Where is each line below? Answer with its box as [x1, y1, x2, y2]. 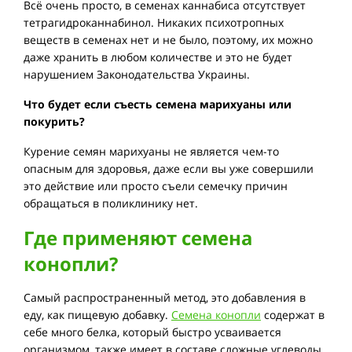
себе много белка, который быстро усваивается [24, 324, 281, 340]
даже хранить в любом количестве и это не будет [24, 49, 292, 65]
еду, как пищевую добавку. [24, 307, 171, 323]
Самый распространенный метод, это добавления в [24, 290, 306, 306]
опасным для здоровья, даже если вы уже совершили [24, 161, 313, 177]
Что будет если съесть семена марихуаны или [24, 97, 291, 112]
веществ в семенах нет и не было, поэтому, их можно [24, 32, 313, 48]
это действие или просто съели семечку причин [24, 178, 288, 194]
